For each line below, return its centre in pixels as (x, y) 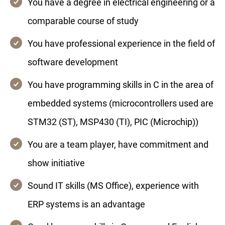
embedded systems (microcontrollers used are (121, 103)
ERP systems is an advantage (86, 204)
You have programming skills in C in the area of (121, 85)
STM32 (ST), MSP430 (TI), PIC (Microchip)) (113, 122)
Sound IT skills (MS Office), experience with (113, 186)
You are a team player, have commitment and (118, 144)
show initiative (56, 163)
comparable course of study (83, 21)
